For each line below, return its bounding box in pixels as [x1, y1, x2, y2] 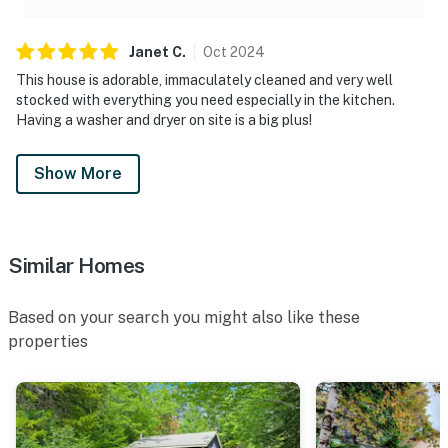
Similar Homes [8, 252, 145, 278]
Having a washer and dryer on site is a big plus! [16, 111, 312, 128]
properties [8, 331, 88, 351]
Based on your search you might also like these [8, 307, 360, 327]
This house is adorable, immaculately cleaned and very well [16, 71, 393, 88]
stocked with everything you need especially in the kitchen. [16, 91, 395, 108]
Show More [34, 163, 122, 183]
